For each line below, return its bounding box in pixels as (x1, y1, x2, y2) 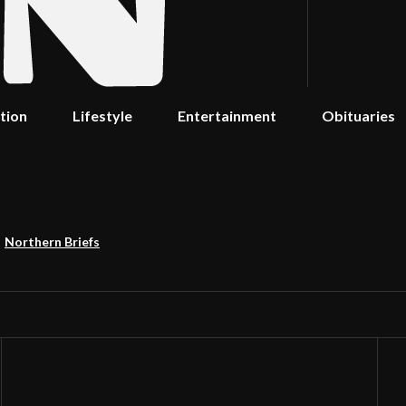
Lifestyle (72, 107, 132, 124)
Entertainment (178, 107, 276, 124)
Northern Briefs (5, 234, 100, 250)
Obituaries (322, 107, 395, 124)
